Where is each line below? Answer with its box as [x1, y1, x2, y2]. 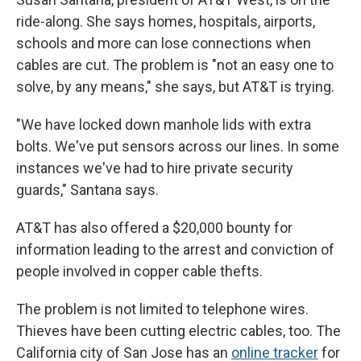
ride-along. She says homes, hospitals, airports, [16, 13, 315, 31]
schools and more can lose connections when [16, 35, 311, 52]
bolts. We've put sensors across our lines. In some [16, 138, 339, 156]
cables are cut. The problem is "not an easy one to [16, 56, 334, 74]
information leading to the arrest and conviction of [16, 241, 334, 259]
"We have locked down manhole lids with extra [16, 116, 311, 134]
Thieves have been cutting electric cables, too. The [16, 322, 341, 340]
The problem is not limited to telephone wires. [16, 301, 309, 318]
